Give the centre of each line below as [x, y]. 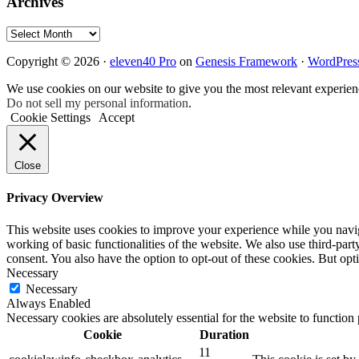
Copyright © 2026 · [58, 61]
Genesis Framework [246, 61]
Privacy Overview [55, 198]
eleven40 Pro [143, 61]
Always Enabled [48, 303]
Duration [224, 334]
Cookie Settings [50, 117]
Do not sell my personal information [97, 103]
